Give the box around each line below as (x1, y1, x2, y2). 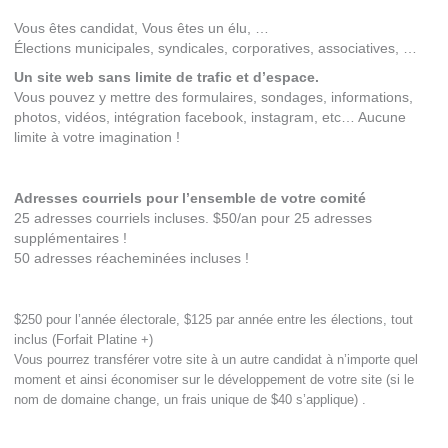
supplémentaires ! (13, 231, 127, 247)
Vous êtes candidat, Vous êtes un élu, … (13, 20, 269, 36)
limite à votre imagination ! (13, 130, 180, 146)
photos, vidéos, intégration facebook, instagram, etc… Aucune (13, 110, 406, 126)
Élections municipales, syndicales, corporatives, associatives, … (13, 40, 417, 56)
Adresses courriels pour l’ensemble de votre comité (13, 191, 366, 207)
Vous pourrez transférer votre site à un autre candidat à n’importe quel (13, 352, 418, 368)
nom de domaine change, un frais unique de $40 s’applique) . (13, 392, 366, 408)
